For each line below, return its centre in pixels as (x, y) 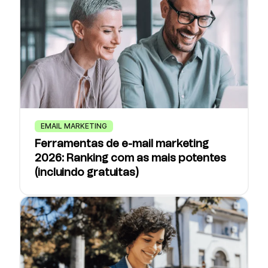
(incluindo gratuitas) (87, 173)
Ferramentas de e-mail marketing (122, 144)
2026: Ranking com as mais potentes (130, 159)
